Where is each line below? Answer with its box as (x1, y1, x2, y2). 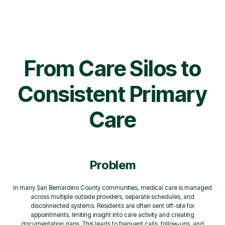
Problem (89, 157, 136, 172)
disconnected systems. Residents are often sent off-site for (31, 201, 194, 209)
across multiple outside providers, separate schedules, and (31, 192, 194, 200)
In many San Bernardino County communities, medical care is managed (13, 183, 212, 191)
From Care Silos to (24, 55, 201, 81)
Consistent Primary (18, 80, 207, 107)
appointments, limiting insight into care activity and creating (31, 210, 194, 218)
